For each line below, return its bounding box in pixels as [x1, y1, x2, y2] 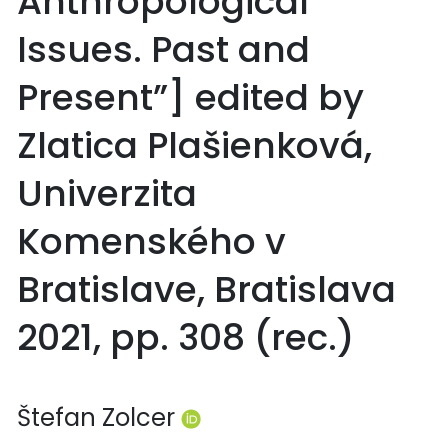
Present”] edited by [17, 71, 364, 123]
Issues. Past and [17, 23, 310, 75]
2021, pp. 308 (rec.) [17, 311, 355, 363]
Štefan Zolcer [17, 400, 181, 434]
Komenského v [17, 215, 286, 267]
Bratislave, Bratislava [17, 263, 396, 315]
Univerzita [17, 167, 197, 219]
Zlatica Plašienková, [17, 119, 372, 171]
